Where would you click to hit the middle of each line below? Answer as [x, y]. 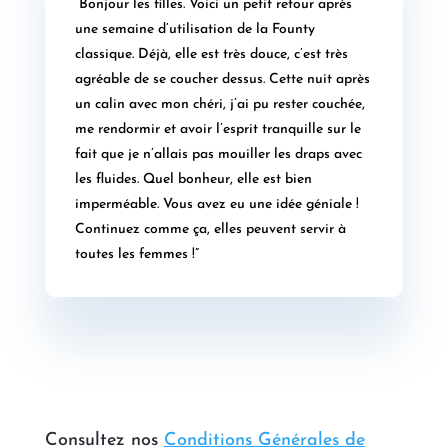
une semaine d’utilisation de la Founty [194, 30]
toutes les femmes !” [136, 255]
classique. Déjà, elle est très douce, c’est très [211, 55]
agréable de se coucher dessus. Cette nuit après [222, 80]
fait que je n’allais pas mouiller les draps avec [218, 155]
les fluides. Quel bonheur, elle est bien [193, 180]
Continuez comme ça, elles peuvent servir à [210, 230]
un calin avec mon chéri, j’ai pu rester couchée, [219, 105]
